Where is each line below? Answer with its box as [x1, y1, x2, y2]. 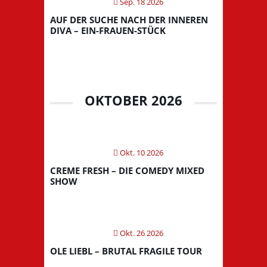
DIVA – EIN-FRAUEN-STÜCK [50, 24, 166, 36]
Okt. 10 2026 [118, 147, 163, 158]
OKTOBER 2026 [85, 91, 182, 109]
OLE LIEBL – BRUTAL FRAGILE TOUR [50, 244, 202, 257]
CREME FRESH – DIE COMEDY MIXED [50, 164, 204, 176]
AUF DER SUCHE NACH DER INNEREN [50, 13, 208, 26]
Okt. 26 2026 [118, 227, 163, 238]
